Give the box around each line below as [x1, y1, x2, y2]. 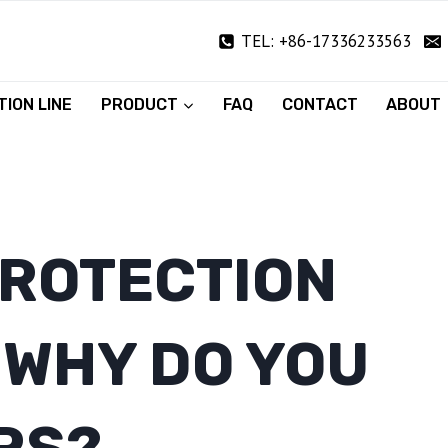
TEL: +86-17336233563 [240, 29, 411, 52]
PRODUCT [101, 94, 179, 114]
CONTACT [281, 94, 358, 114]
